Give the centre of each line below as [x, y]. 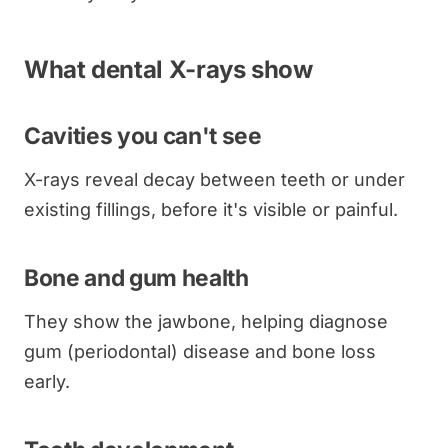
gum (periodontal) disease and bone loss [200, 351]
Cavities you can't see [143, 135]
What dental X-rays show [168, 69]
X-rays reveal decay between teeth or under [214, 179]
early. [47, 381]
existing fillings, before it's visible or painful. [211, 209]
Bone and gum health [136, 277]
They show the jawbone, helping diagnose [206, 321]
